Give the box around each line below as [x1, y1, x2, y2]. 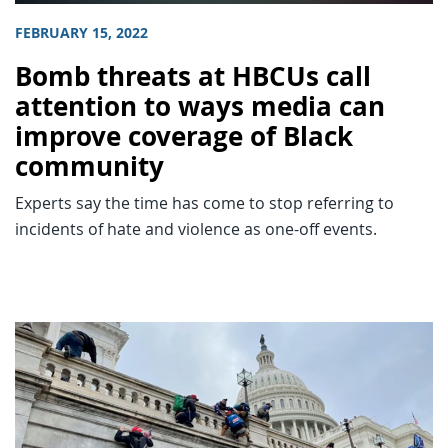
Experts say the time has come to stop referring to [15, 192, 394, 215]
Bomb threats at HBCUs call [15, 59, 371, 95]
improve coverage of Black [15, 119, 353, 155]
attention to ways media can [15, 89, 385, 125]
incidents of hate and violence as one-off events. [15, 218, 377, 241]
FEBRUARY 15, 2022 [15, 23, 148, 44]
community [15, 149, 164, 185]
